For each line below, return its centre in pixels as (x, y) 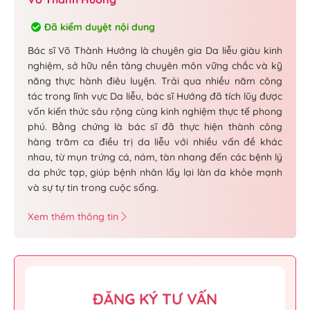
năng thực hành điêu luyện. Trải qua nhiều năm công (155, 81)
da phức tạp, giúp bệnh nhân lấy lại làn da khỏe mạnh (155, 173)
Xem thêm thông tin (73, 217)
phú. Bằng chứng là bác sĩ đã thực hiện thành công (155, 127)
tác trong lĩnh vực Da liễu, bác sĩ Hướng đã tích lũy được (155, 97)
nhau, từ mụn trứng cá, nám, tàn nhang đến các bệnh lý (155, 157)
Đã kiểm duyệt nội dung (100, 27)
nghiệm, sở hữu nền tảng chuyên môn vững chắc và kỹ (155, 66)
